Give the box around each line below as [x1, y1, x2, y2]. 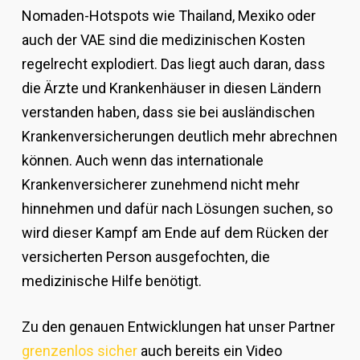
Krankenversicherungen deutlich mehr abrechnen [21, 128, 337, 145]
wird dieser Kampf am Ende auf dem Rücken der [21, 224, 329, 242]
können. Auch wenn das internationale [21, 152, 264, 170]
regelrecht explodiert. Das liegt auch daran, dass [21, 55, 325, 73]
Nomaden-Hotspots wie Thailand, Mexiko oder [21, 7, 316, 25]
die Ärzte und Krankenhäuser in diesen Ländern [21, 80, 321, 97]
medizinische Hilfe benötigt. [21, 272, 202, 290]
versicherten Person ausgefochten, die [21, 248, 270, 266]
